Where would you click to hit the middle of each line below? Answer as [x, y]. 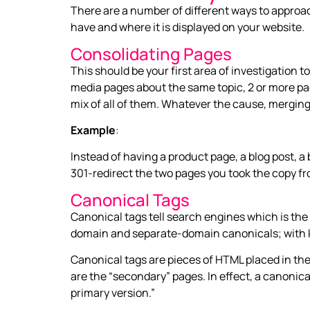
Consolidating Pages [151, 53]
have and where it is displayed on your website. [188, 27]
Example [93, 130]
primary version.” [113, 293]
